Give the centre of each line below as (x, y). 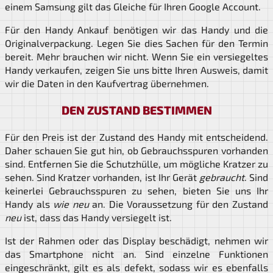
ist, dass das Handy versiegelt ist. (97, 218)
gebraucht (222, 177)
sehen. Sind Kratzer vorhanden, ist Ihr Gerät (102, 177)
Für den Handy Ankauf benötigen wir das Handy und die (136, 30)
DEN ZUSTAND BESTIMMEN (136, 110)
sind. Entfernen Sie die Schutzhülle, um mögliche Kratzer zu (136, 164)
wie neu (71, 204)
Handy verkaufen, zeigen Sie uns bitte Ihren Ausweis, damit (136, 70)
